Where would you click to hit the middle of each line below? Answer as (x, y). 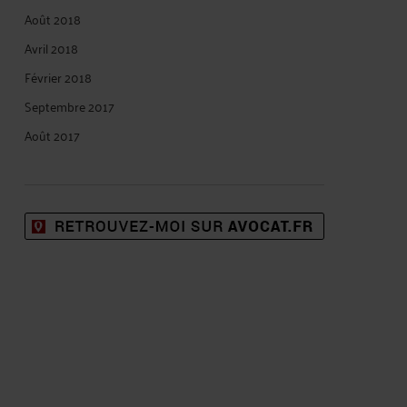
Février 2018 (58, 76)
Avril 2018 (51, 47)
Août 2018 (53, 18)
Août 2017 (52, 134)
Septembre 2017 (69, 105)
